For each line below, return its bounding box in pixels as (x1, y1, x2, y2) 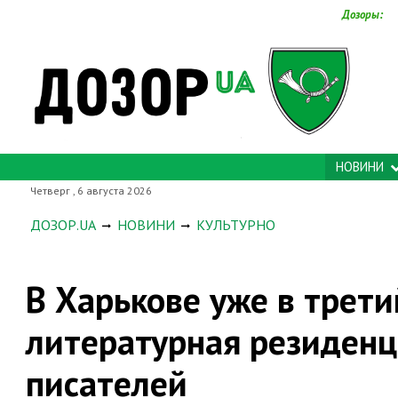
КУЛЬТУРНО (196, 216, 275, 234)
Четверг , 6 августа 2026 (30, 184, 152, 197)
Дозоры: (342, 7, 383, 22)
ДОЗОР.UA (30, 216, 96, 234)
